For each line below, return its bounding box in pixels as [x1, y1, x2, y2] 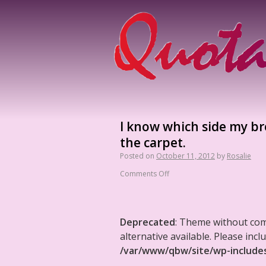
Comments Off [120, 169, 169, 179]
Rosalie [227, 151, 251, 161]
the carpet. [120, 134, 186, 151]
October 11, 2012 [156, 151, 215, 161]
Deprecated [120, 216, 175, 229]
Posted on [120, 151, 154, 161]
